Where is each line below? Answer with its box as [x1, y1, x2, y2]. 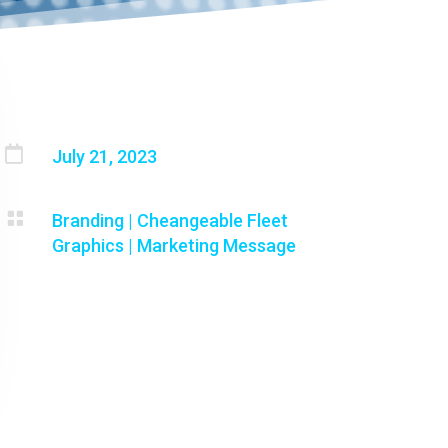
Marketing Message [137, 235, 297, 257]
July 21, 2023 [52, 145, 158, 167]
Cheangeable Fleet [137, 210, 289, 232]
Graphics [52, 235, 125, 257]
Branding [52, 210, 125, 232]
